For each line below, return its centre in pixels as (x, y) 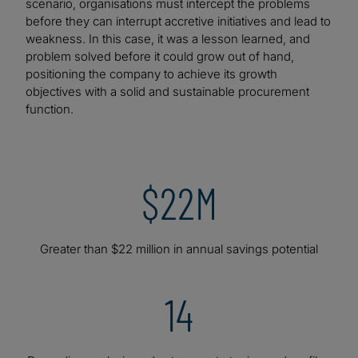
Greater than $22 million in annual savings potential (179, 249)
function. (51, 109)
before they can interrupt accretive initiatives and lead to (178, 22)
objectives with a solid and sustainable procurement (167, 92)
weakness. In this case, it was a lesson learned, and (168, 39)
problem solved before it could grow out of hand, (160, 57)
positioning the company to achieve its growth (151, 74)
